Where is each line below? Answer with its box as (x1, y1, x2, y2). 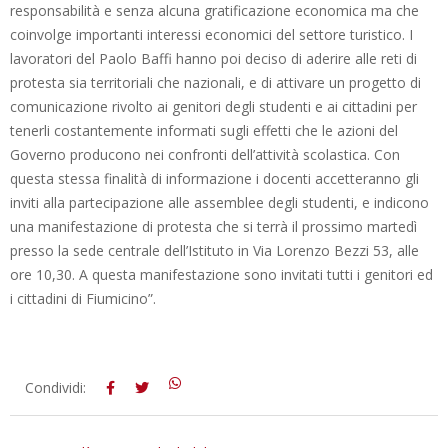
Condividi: (25, 377, 86, 397)
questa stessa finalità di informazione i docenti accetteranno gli (10, 168, 419, 188)
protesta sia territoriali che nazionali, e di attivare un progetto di (10, 72, 421, 92)
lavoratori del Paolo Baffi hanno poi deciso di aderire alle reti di (10, 48, 417, 68)
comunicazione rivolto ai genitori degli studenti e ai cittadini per (10, 96, 417, 116)
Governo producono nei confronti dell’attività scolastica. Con (10, 144, 400, 164)
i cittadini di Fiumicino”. (10, 288, 156, 308)
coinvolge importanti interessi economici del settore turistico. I (10, 24, 413, 44)
